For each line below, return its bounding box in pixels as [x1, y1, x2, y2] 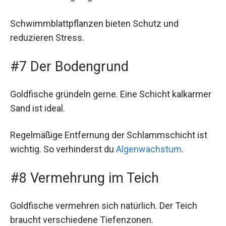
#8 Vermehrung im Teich [10, 170, 159, 187]
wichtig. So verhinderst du [10, 144, 116, 154]
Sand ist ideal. [10, 102, 65, 114]
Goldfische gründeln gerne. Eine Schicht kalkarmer [10, 88, 211, 99]
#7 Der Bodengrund [10, 58, 129, 75]
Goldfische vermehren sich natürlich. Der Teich [10, 200, 197, 211]
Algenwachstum [116, 144, 182, 154]
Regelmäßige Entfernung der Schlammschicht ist [10, 130, 207, 140]
